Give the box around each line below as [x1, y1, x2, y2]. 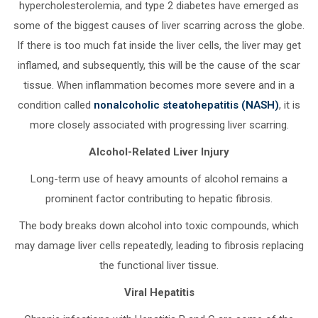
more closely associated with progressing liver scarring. [29, 118, 289, 131]
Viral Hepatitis [124, 285, 194, 299]
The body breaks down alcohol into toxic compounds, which [19, 219, 299, 232]
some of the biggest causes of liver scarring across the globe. [13, 18, 305, 32]
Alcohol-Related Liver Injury [89, 145, 229, 158]
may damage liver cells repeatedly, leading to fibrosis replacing [14, 238, 304, 252]
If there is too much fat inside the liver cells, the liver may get [17, 38, 301, 52]
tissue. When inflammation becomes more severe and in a [23, 78, 295, 92]
